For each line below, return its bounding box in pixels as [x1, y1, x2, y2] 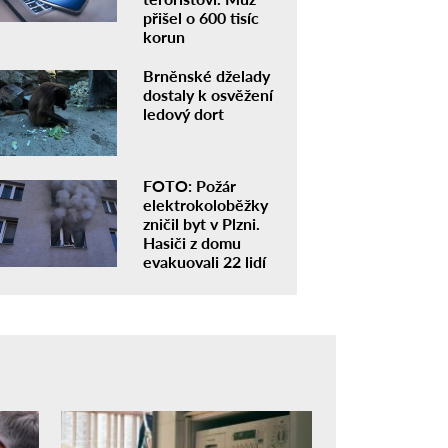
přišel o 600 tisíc [142, 7, 259, 27]
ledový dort [142, 103, 224, 123]
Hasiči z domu [142, 233, 241, 253]
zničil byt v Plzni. [142, 214, 260, 234]
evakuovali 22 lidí [142, 252, 266, 272]
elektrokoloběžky [142, 195, 268, 215]
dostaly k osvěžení [142, 84, 273, 104]
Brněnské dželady [142, 65, 270, 85]
